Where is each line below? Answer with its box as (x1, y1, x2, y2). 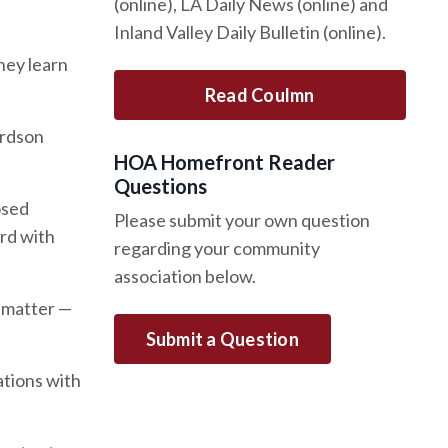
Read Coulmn (204, 83, 315, 106)
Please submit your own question (113, 209, 370, 232)
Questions (113, 174, 207, 199)
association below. (113, 265, 256, 288)
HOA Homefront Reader (113, 150, 335, 175)
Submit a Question (145, 327, 299, 350)
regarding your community (113, 237, 320, 260)
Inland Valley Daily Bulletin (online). (113, 21, 386, 44)
